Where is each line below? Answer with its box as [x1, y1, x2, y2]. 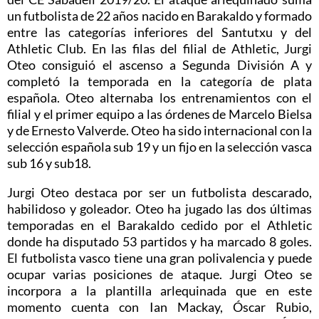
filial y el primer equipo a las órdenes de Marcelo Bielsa [7, 105, 312, 122]
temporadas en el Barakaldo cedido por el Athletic [7, 216, 312, 233]
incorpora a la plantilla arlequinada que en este [7, 282, 312, 298]
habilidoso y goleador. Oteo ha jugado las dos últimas [7, 200, 312, 216]
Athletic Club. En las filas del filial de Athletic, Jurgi [7, 40, 312, 56]
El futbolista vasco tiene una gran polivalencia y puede [7, 249, 312, 266]
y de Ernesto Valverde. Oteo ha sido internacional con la [7, 122, 312, 138]
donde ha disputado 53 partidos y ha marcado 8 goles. [7, 233, 312, 249]
